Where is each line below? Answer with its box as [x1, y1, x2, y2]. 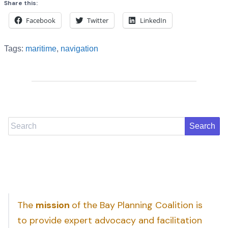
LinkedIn [140, 15, 166, 25]
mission [36, 198, 72, 211]
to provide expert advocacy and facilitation [17, 214, 202, 226]
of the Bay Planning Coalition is [72, 198, 203, 211]
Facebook [26, 15, 55, 25]
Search [8, 118, 34, 127]
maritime [25, 44, 56, 53]
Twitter [87, 15, 108, 25]
